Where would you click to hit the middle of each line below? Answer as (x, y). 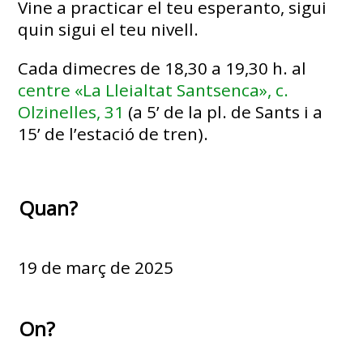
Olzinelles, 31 (71, 111)
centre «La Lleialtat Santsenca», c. (154, 90)
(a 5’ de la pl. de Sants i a (224, 111)
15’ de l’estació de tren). (113, 133)
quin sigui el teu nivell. (109, 29)
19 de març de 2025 (96, 268)
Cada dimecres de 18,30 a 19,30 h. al (162, 68)
